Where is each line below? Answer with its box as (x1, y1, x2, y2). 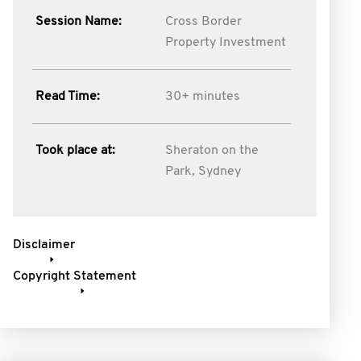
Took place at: (35, 144, 115, 157)
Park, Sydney (164, 165, 241, 178)
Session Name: (35, 15, 122, 28)
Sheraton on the (164, 144, 259, 157)
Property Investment (164, 36, 286, 49)
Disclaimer (13, 239, 75, 251)
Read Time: (35, 90, 100, 103)
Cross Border (164, 15, 242, 28)
